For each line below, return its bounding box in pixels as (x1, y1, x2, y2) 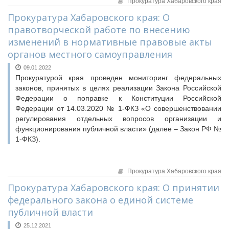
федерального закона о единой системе (8, 194, 193, 206)
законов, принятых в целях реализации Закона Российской (15, 84, 221, 92)
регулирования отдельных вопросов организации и (15, 114, 221, 123)
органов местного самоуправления (8, 48, 172, 60)
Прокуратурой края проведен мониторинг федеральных (15, 74, 221, 82)
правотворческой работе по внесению (8, 24, 190, 36)
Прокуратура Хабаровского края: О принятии (8, 181, 219, 194)
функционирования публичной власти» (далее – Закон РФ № (15, 125, 221, 133)
